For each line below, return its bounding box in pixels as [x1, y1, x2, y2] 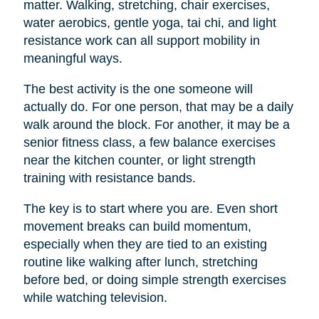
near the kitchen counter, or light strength [23, 152, 256, 167]
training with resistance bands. [23, 170, 196, 185]
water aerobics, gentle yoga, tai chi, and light [23, 15, 276, 30]
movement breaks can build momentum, [23, 219, 251, 234]
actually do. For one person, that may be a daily [23, 99, 293, 114]
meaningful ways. [23, 51, 122, 66]
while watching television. [23, 290, 167, 305]
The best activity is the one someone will [23, 81, 253, 96]
